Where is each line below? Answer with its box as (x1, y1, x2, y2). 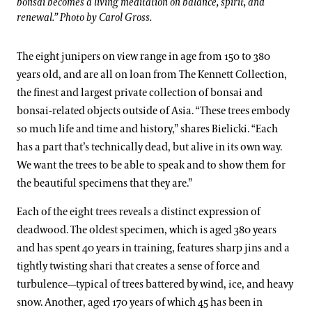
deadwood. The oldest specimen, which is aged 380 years (17, 223, 276, 237)
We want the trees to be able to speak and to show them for (17, 158, 286, 172)
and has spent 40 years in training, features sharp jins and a (17, 241, 290, 255)
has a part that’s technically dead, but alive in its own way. (17, 140, 282, 154)
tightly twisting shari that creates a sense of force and (17, 259, 260, 273)
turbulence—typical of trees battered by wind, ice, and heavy (17, 277, 293, 291)
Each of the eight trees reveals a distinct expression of (17, 205, 260, 219)
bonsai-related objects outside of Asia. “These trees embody (17, 104, 290, 118)
